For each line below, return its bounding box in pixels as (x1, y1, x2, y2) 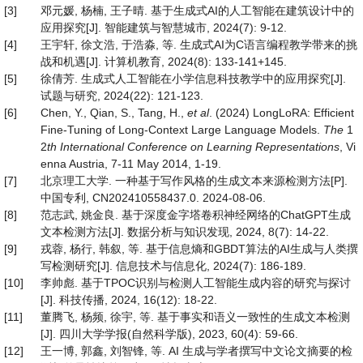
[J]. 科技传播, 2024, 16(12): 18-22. (41, 293, 217, 306)
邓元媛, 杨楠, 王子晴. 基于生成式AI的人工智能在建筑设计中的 (41, 4, 354, 17)
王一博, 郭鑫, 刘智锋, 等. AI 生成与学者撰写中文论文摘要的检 (41, 344, 352, 357)
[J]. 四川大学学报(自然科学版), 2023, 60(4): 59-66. (41, 327, 298, 340)
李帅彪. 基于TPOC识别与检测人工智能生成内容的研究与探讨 (41, 276, 351, 289)
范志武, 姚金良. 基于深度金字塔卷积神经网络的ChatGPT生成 (41, 208, 351, 221)
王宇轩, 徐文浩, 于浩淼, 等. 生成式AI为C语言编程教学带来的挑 (41, 38, 357, 51)
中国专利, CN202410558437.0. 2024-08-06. (41, 191, 266, 204)
